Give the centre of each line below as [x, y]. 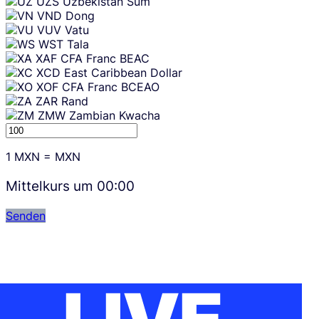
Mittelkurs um [51, 186]
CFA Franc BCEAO [111, 87]
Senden [26, 215]
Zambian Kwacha [115, 116]
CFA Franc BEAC [105, 59]
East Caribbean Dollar [123, 73]
